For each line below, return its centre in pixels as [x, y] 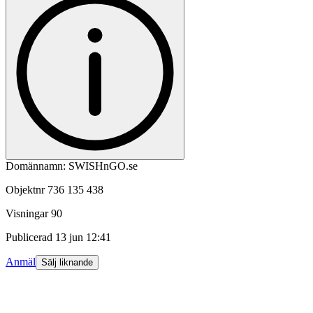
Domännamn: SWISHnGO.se [72, 166]
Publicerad [29, 238]
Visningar [27, 214]
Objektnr [25, 190]
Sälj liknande [67, 263]
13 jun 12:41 [83, 238]
